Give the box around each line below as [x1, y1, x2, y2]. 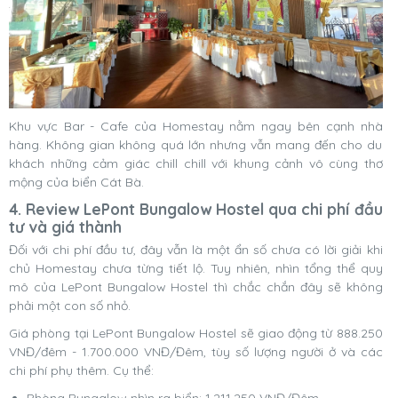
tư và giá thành [9, 218, 122, 237]
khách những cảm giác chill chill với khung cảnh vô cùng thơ [9, 155, 383, 172]
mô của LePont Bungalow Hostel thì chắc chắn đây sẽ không [9, 279, 383, 296]
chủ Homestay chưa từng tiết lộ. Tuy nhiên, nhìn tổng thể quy [9, 260, 383, 277]
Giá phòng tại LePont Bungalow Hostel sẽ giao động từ [9, 325, 337, 342]
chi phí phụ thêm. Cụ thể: [9, 362, 157, 379]
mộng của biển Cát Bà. [9, 174, 144, 191]
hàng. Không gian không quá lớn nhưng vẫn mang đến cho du [9, 137, 383, 154]
